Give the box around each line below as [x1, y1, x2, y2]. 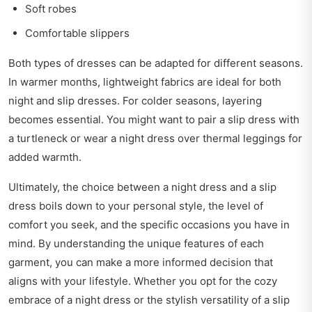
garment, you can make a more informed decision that [8, 256, 273, 270]
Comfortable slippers [25, 26, 130, 40]
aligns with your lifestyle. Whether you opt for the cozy [8, 274, 277, 288]
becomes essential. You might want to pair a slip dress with [8, 113, 299, 127]
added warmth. [8, 150, 81, 164]
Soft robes [25, 2, 77, 16]
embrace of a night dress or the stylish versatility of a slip [8, 293, 290, 307]
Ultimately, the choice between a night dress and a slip [8, 180, 276, 194]
